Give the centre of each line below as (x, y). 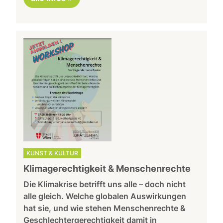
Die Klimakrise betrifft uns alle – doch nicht (105, 184)
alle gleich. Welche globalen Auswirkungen (105, 196)
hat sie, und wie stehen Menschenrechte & (105, 208)
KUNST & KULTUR (53, 153)
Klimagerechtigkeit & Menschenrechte (107, 168)
